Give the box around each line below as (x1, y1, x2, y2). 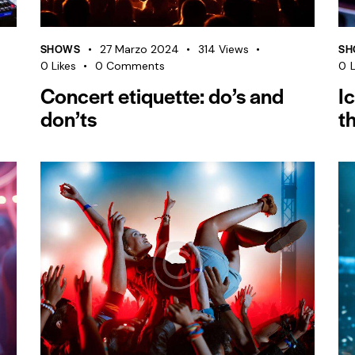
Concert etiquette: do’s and (40, 79, 284, 110)
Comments (106, 58, 166, 73)
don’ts (40, 102, 97, 133)
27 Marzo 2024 (99, 41, 179, 56)
